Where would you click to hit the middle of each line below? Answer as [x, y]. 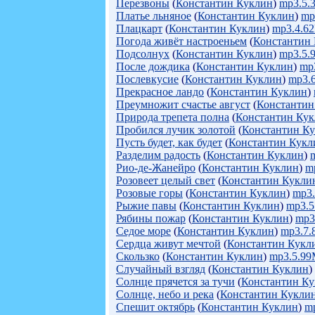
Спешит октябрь [155, 307]
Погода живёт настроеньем [181, 41]
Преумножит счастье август [183, 104]
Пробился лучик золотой [176, 130]
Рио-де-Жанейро [156, 168]
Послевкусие [147, 79]
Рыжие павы [146, 206]
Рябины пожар [151, 218]
